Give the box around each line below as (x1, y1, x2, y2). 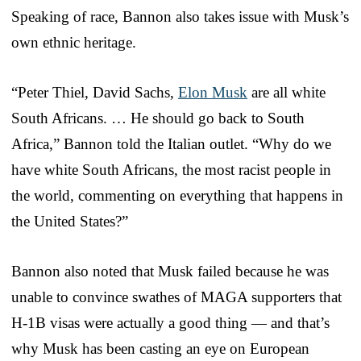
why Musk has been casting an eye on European (11, 339, 309, 357)
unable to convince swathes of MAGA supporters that (11, 288, 342, 305)
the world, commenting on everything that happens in (11, 186, 343, 204)
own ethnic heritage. (11, 33, 136, 51)
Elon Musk (178, 83, 247, 101)
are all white (247, 83, 326, 101)
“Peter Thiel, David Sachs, (11, 83, 178, 101)
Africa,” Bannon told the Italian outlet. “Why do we (11, 135, 331, 152)
